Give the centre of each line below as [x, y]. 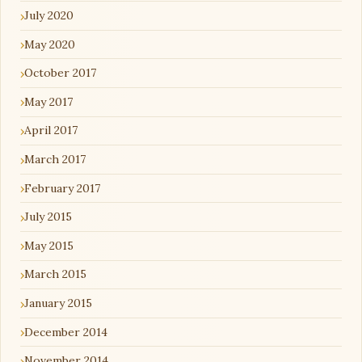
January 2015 [58, 303]
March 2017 [55, 160]
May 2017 [48, 101]
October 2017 [60, 73]
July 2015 [48, 217]
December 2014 [66, 332]
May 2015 [49, 245]
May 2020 [50, 44]
